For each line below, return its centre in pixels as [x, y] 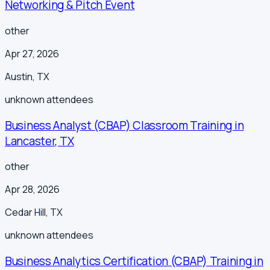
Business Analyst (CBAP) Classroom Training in [124, 125]
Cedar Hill [25, 212]
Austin [19, 76]
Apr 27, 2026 [32, 53]
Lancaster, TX [39, 141]
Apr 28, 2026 [32, 190]
